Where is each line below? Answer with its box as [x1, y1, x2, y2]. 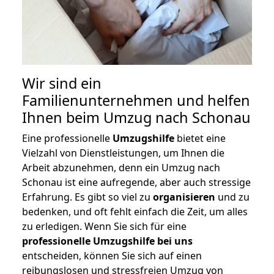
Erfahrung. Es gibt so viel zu [22, 190, 153, 204]
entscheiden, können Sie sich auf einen [22, 249, 202, 263]
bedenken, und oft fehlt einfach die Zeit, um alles [22, 205, 248, 219]
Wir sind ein [22, 73, 102, 94]
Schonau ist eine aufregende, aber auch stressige [22, 176, 251, 190]
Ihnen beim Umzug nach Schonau [22, 108, 251, 128]
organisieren [153, 190, 215, 204]
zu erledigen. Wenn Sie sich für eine [22, 220, 187, 234]
